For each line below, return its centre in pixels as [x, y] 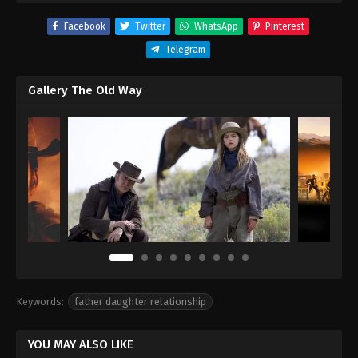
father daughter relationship [140, 302]
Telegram [185, 50]
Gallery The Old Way [85, 90]
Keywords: [40, 302]
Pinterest [285, 26]
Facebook [85, 26]
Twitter [150, 26]
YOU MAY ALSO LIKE [81, 345]
